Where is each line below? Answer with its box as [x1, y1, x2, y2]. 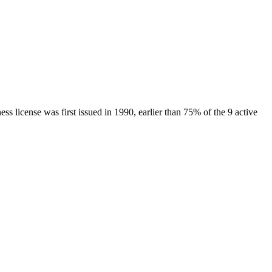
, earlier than [134, 106, 183, 117]
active [233, 106, 257, 117]
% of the [193, 106, 225, 117]
